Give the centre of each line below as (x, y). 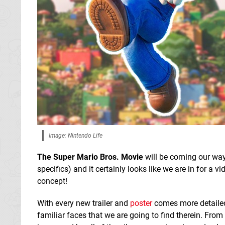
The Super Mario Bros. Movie (90, 157)
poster (141, 203)
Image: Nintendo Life (76, 135)
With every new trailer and (84, 203)
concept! (52, 181)
